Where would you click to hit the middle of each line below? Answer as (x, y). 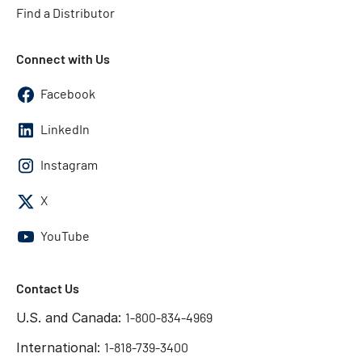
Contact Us (48, 288)
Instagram (69, 165)
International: (60, 347)
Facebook (68, 94)
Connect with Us (63, 58)
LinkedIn (65, 130)
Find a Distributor (65, 13)
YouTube (65, 236)
